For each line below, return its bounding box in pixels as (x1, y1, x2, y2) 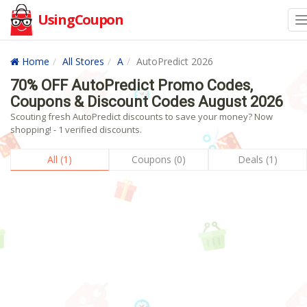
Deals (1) (237, 153, 278, 166)
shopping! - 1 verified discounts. (10, 123, 142, 136)
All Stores (62, 55, 104, 68)
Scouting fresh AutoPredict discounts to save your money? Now (10, 110, 273, 123)
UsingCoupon (38, 10, 123, 29)
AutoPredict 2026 (136, 55, 213, 68)
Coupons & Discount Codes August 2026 (10, 93, 283, 110)
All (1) (47, 153, 73, 166)
